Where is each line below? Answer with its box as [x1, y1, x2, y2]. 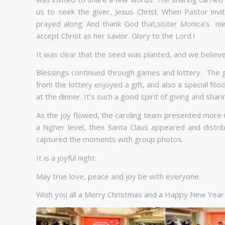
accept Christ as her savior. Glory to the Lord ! [36, 30, 195, 41]
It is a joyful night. [36, 152, 96, 163]
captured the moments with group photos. [36, 134, 183, 144]
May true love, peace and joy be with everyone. [36, 171, 200, 181]
